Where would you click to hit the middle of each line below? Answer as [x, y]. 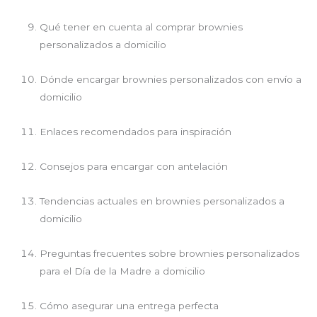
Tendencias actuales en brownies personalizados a [162, 201]
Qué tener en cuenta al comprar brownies [142, 27]
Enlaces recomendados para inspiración [136, 131]
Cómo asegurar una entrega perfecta [129, 305]
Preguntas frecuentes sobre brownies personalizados [170, 253]
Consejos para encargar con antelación [134, 166]
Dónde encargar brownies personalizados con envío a [171, 79]
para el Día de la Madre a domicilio [123, 271]
